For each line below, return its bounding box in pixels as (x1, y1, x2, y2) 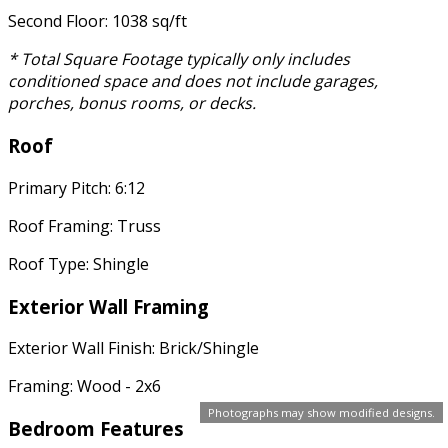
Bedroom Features (8, 416, 184, 442)
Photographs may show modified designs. (208, 405, 435, 420)
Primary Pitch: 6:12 (8, 176, 145, 199)
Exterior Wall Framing (8, 293, 209, 319)
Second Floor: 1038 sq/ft (8, 10, 187, 33)
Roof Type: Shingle (8, 252, 149, 275)
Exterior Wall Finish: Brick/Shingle (8, 337, 259, 360)
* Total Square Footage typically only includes (8, 48, 350, 71)
